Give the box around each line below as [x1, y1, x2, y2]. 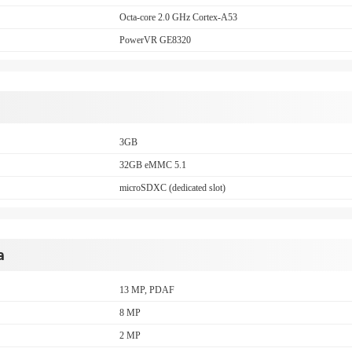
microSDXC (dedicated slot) [119, 182, 226, 193]
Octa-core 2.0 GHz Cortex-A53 [119, 12, 238, 23]
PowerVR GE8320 [119, 35, 192, 46]
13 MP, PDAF [119, 284, 175, 295]
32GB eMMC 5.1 [119, 159, 187, 170]
